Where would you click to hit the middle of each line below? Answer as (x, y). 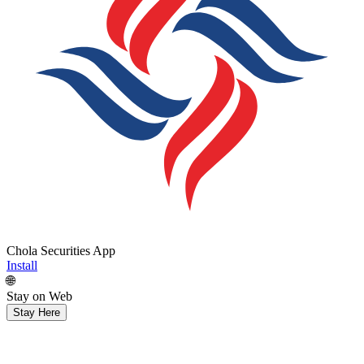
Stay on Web (39, 296)
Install (22, 265)
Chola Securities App (61, 250)
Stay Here (37, 312)
